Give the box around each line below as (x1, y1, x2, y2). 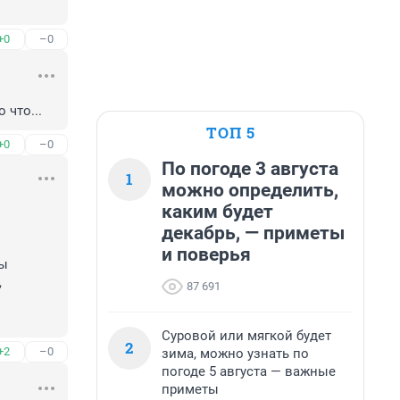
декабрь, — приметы (162, 222, 345, 244)
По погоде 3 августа (162, 158, 338, 179)
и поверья (162, 244, 251, 265)
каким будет (162, 201, 273, 222)
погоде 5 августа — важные (162, 363, 336, 379)
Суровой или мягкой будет (162, 328, 331, 344)
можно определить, (162, 179, 338, 201)
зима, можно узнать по (162, 346, 309, 362)
